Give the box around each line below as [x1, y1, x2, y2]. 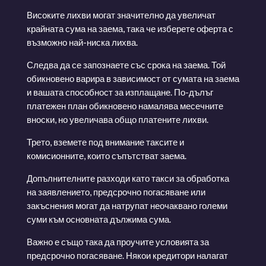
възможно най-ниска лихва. [26, 36, 138, 47]
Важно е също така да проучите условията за [26, 236, 209, 247]
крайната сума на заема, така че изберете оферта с [26, 23, 233, 34]
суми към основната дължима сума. [26, 213, 171, 224]
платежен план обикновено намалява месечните [26, 100, 223, 111]
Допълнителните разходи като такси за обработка [26, 172, 229, 183]
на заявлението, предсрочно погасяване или [26, 186, 205, 197]
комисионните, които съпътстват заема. [26, 150, 186, 161]
